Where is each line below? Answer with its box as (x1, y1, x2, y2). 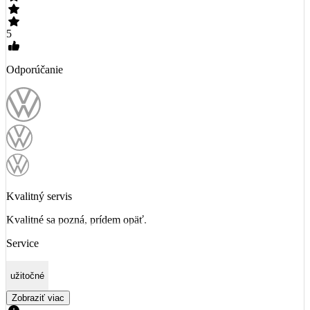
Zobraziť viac (12, 293, 64, 304)
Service (6, 237, 39, 249)
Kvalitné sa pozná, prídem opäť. (6, 213, 147, 226)
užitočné (10, 270, 44, 281)
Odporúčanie (6, 63, 63, 75)
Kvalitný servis (6, 190, 72, 202)
